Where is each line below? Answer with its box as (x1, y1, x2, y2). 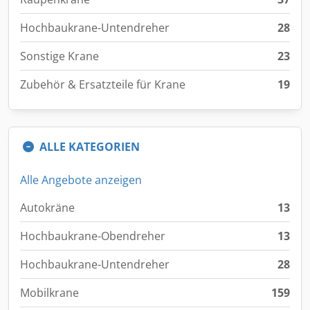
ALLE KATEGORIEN (39, 139, 140, 154)
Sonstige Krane (20, 48, 99, 64)
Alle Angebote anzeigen (20, 172, 142, 188)
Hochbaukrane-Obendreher (20, 228, 165, 244)
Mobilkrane (20, 285, 79, 300)
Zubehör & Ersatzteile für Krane (20, 77, 185, 92)
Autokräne (20, 200, 75, 215)
